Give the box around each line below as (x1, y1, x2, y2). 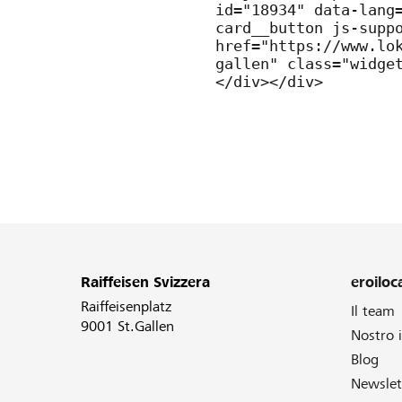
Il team (351, 302, 395, 319)
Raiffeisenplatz (81, 298, 171, 315)
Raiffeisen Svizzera (81, 274, 210, 291)
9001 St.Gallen (81, 318, 174, 335)
